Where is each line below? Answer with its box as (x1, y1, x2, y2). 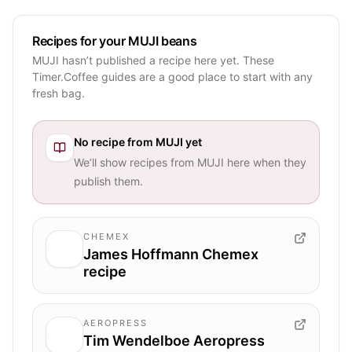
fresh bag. (32, 86, 85, 100)
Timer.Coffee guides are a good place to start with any (32, 69, 313, 83)
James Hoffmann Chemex (83, 245, 258, 262)
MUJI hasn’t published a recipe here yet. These (32, 53, 274, 67)
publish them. (74, 174, 143, 188)
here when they (224, 155, 306, 169)
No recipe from (74, 134, 156, 148)
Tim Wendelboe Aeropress (83, 332, 265, 349)
